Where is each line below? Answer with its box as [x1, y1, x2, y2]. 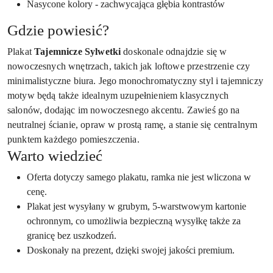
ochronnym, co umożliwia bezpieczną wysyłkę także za [27, 216, 241, 226]
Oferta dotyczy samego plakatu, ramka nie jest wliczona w [27, 172, 251, 182]
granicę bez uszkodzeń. [27, 230, 116, 241]
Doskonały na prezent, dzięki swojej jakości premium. [27, 245, 235, 255]
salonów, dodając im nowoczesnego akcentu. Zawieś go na [7, 105, 240, 115]
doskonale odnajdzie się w [121, 46, 227, 57]
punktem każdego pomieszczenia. [7, 134, 140, 144]
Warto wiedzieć [7, 147, 102, 164]
